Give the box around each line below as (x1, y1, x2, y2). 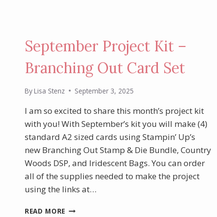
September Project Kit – (25, 37, 186, 56)
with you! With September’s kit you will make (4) (25, 118, 207, 129)
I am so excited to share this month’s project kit (25, 105, 204, 116)
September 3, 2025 (75, 86, 134, 95)
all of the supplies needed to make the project (25, 170, 200, 182)
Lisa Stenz (34, 86, 65, 95)
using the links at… (25, 183, 96, 195)
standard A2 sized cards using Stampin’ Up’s (25, 131, 195, 142)
